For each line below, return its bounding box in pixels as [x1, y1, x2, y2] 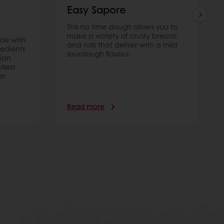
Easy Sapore [67, 2, 126, 17]
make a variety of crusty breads [67, 30, 176, 41]
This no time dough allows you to [67, 21, 177, 32]
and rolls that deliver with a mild [67, 39, 177, 50]
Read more [67, 101, 104, 111]
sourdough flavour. [67, 48, 131, 59]
